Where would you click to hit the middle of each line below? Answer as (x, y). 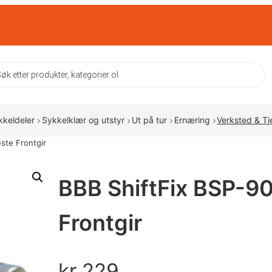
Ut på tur (149, 120)
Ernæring (192, 120)
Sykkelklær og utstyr (83, 120)
